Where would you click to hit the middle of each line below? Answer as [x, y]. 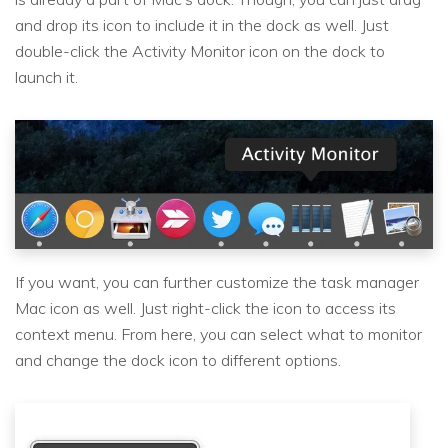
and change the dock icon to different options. [178, 360]
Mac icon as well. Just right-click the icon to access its [205, 308]
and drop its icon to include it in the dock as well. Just [202, 24]
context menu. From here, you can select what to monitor [218, 334]
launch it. [46, 76]
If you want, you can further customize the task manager [217, 282]
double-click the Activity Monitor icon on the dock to [200, 50]
